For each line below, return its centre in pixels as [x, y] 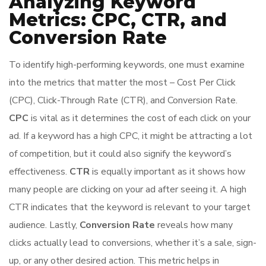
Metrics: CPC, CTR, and [118, 20]
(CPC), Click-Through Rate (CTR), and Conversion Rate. [123, 100]
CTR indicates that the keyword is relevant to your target [130, 207]
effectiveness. [39, 172]
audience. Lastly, [44, 225]
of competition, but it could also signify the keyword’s [120, 154]
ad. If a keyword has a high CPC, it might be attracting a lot [131, 136]
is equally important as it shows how [167, 172]
